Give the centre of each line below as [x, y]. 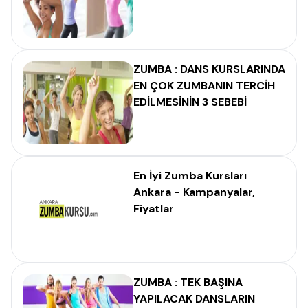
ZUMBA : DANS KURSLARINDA [209, 69]
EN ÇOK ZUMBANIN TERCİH [204, 86]
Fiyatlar [154, 209]
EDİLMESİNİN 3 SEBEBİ [190, 102]
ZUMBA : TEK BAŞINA [188, 282]
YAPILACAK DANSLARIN [194, 299]
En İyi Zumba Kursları [190, 176]
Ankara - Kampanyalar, [194, 192]
